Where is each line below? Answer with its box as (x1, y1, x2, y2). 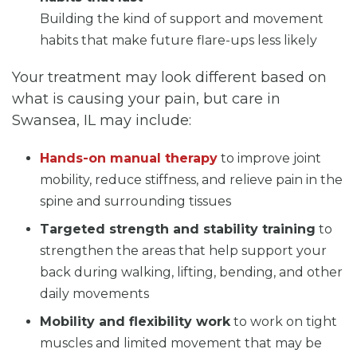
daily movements (40, 285, 149, 301)
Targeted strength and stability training (40, 221, 316, 237)
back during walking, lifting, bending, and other (40, 264, 343, 280)
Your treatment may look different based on (12, 68, 327, 86)
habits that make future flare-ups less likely (40, 32, 317, 48)
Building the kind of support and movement (40, 10, 324, 26)
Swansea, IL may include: (12, 111, 191, 129)
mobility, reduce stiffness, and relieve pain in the (40, 171, 343, 187)
